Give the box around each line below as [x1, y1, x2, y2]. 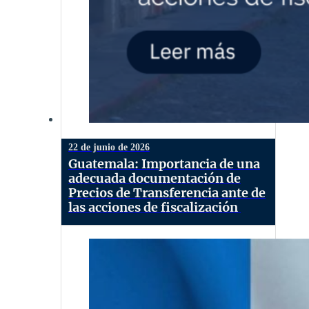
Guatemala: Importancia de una [68, 155, 260, 172]
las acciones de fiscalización [68, 199, 241, 215]
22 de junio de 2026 [68, 141, 150, 152]
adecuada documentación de [68, 170, 241, 186]
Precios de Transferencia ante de [68, 184, 266, 201]
